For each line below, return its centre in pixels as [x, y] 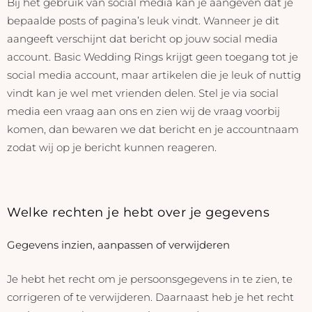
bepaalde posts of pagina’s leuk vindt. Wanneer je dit [143, 21]
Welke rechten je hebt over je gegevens [138, 212]
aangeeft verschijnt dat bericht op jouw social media [142, 39]
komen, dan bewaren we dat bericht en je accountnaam [153, 130]
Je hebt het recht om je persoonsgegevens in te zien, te [150, 279]
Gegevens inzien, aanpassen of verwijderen [118, 245]
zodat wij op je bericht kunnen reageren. [112, 148]
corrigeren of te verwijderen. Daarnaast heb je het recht [150, 297]
